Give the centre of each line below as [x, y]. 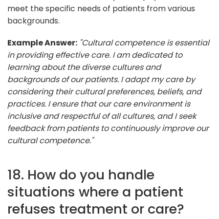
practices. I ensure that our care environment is [99, 104]
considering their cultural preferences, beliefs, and [104, 91]
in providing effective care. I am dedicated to [95, 55]
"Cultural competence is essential [144, 43]
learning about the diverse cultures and [84, 67]
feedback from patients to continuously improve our [108, 128]
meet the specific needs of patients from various [101, 8]
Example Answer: [42, 43]
